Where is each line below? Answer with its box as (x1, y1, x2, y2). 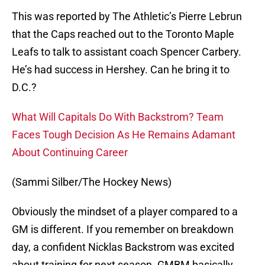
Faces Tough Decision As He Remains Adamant (12, 128, 235, 141)
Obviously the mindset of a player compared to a (12, 205, 238, 218)
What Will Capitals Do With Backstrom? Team (12, 111, 224, 124)
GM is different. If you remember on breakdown (12, 223, 234, 236)
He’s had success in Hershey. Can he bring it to (12, 63, 230, 76)
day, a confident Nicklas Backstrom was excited (12, 241, 234, 254)
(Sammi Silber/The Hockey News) (12, 176, 172, 189)
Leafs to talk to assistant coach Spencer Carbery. (12, 46, 241, 59)
